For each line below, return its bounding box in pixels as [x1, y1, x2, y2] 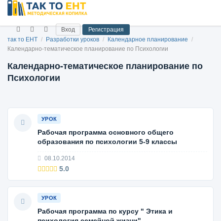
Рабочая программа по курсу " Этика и [37, 207, 173, 215]
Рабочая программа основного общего [37, 128, 174, 136]
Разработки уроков [46, 36, 101, 43]
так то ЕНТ [7, 36, 37, 43]
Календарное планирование [108, 36, 189, 43]
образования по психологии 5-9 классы [37, 138, 177, 146]
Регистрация [88, 26, 124, 33]
